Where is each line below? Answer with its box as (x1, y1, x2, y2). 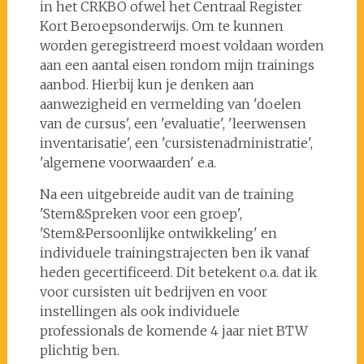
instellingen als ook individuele (39, 302, 240, 319)
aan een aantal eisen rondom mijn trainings (39, 56, 314, 73)
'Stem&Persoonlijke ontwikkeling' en (39, 224, 277, 241)
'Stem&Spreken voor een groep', (39, 205, 242, 222)
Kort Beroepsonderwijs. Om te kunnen (39, 17, 284, 34)
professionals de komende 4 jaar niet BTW (39, 322, 308, 339)
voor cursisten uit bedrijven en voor (39, 283, 267, 300)
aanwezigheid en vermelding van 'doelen (39, 95, 301, 112)
